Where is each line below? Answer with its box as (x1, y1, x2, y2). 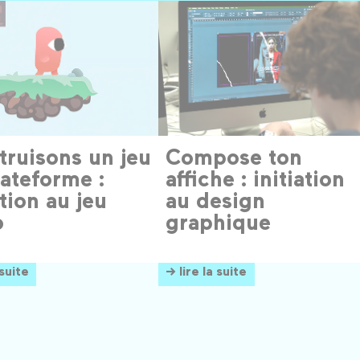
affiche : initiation (166, 165, 345, 192)
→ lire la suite (166, 262, 247, 279)
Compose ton (166, 143, 302, 170)
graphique (166, 208, 271, 235)
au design (166, 186, 265, 214)
